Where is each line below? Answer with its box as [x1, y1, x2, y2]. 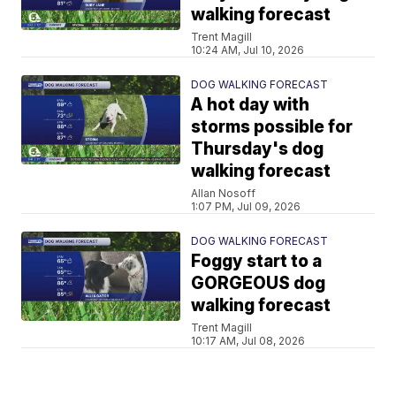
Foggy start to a [191, 251, 323, 271]
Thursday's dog [191, 139, 324, 159]
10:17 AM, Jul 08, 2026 [191, 334, 306, 347]
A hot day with [191, 95, 310, 115]
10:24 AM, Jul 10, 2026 [191, 43, 305, 57]
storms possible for [191, 117, 354, 137]
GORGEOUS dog [191, 273, 326, 293]
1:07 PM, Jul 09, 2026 [191, 200, 301, 213]
